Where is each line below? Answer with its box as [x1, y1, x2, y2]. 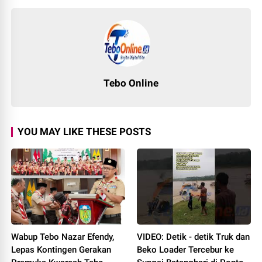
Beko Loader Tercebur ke [137, 244, 234, 255]
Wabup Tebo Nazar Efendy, [11, 231, 115, 242]
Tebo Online [104, 77, 158, 89]
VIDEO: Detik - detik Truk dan [137, 231, 250, 242]
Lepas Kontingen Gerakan [11, 244, 112, 255]
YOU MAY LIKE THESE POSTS [18, 126, 151, 137]
